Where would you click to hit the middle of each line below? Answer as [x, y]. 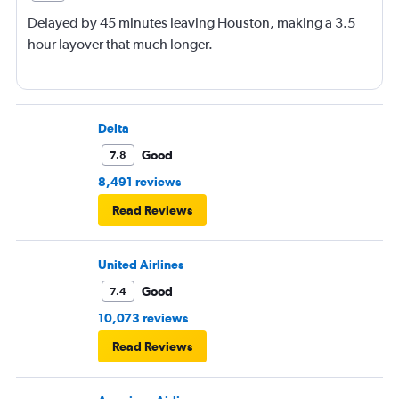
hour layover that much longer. [120, 45]
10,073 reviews [143, 318]
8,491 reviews [139, 182]
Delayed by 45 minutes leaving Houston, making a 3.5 [191, 23]
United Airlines [141, 265]
